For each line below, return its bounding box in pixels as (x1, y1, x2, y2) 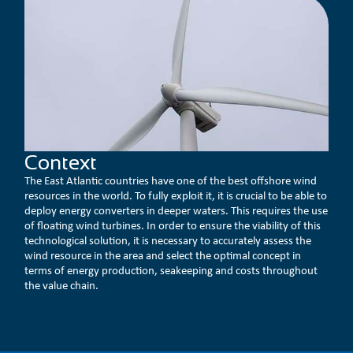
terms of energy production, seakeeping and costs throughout (24, 262, 318, 278)
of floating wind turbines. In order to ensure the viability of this (24, 217, 321, 233)
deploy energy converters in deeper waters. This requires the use (24, 202, 329, 218)
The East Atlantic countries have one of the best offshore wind (24, 172, 318, 188)
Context (24, 150, 98, 174)
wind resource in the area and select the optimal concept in (24, 247, 302, 263)
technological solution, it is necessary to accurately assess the (24, 232, 312, 248)
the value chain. (24, 277, 99, 293)
